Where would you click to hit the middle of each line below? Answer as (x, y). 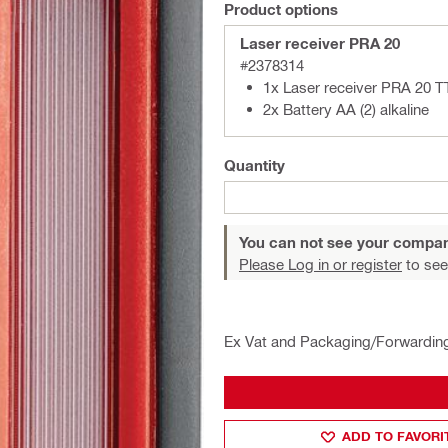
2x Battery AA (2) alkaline (346, 109)
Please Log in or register (320, 264)
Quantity (254, 165)
